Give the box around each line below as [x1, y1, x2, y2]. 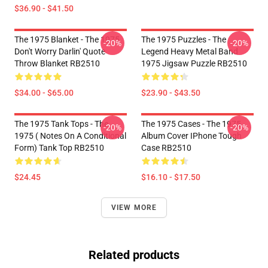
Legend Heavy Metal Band [141, 47, 238, 56]
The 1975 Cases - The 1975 [141, 119, 241, 129]
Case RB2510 [141, 143, 191, 153]
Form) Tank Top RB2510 [14, 143, 104, 153]
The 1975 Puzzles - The [141, 35, 226, 44]
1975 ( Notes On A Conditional [14, 131, 126, 141]
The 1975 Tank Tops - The [14, 119, 108, 129]
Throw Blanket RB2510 [14, 59, 100, 68]
